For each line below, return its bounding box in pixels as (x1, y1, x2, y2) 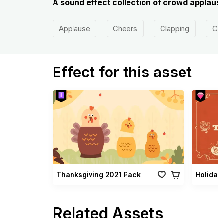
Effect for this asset (52, 63, 192, 81)
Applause (58, 24, 90, 33)
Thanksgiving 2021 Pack (56, 170, 141, 179)
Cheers (112, 24, 137, 33)
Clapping (160, 24, 189, 33)
